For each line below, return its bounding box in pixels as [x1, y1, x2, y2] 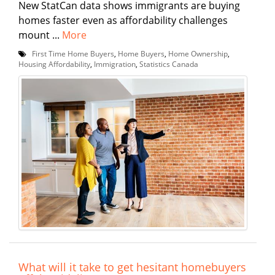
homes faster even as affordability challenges [18, 13, 228, 27]
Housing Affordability [18, 58, 90, 69]
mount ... [18, 28, 62, 42]
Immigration [94, 58, 136, 69]
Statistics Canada [139, 58, 198, 69]
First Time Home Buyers [32, 48, 114, 58]
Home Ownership [168, 48, 228, 58]
